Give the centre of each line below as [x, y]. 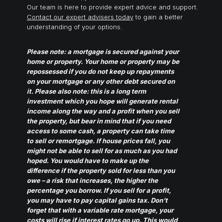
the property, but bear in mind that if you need [99, 121]
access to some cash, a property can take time [101, 131]
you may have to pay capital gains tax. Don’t [97, 200]
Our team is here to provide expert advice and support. [112, 7]
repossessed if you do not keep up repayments [100, 71]
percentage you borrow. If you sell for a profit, [99, 190]
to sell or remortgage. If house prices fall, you [98, 140]
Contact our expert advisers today [80, 17]
